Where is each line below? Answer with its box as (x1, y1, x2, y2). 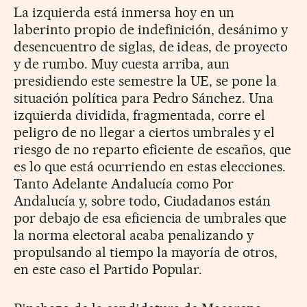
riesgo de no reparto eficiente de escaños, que (14, 140, 292, 158)
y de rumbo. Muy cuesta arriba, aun (14, 55, 230, 72)
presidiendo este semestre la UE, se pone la (14, 72, 278, 89)
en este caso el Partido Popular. (14, 260, 203, 278)
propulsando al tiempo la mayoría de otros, (14, 243, 278, 260)
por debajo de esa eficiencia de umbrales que (14, 209, 287, 226)
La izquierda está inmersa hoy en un (14, 3, 235, 21)
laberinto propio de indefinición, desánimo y (14, 21, 288, 38)
